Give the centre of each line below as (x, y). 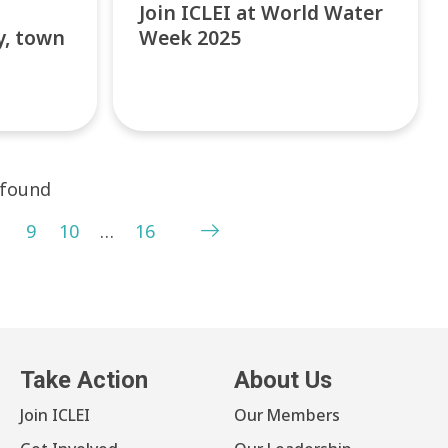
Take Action (84, 379)
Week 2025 (190, 38)
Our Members (287, 414)
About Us (283, 379)
